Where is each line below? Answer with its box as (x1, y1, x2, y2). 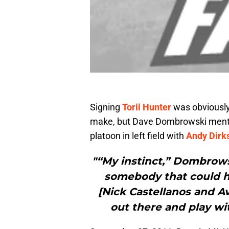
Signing (90, 102, 122, 113)
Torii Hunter (122, 102, 171, 113)
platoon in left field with (90, 130, 186, 142)
